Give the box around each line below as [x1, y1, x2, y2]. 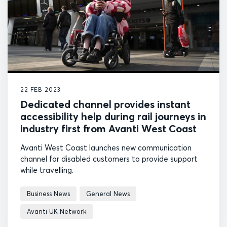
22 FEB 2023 [20, 85, 61, 93]
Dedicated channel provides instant [20, 97, 191, 110]
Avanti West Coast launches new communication [20, 142, 192, 153]
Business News [27, 189, 70, 198]
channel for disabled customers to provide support [20, 154, 198, 164]
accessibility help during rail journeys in [20, 109, 206, 123]
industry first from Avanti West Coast [20, 122, 197, 135]
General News [86, 189, 130, 198]
